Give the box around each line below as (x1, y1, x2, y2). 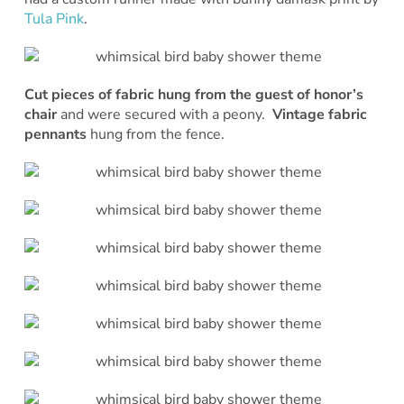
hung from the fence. (89, 124, 225, 144)
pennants (23, 124, 90, 144)
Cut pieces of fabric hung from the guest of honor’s (23, 84, 363, 105)
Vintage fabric (271, 104, 367, 124)
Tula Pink (23, 8, 84, 29)
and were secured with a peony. (56, 104, 272, 124)
